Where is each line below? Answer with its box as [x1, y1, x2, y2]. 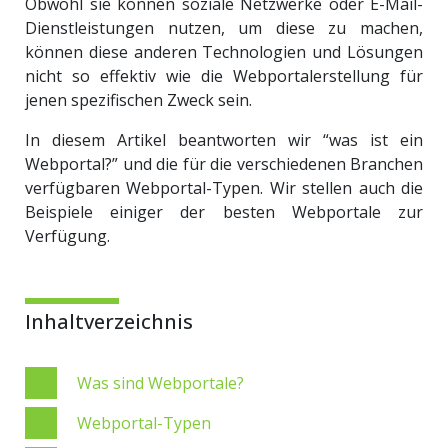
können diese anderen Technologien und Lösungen [25, 41, 423, 63]
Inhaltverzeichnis [25, 308, 193, 335]
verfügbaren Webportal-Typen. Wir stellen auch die [25, 177, 423, 199]
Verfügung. [25, 225, 110, 247]
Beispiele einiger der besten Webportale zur [25, 201, 423, 223]
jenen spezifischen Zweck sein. [25, 89, 252, 111]
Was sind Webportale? [77, 372, 248, 394]
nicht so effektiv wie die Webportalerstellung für [25, 65, 423, 87]
